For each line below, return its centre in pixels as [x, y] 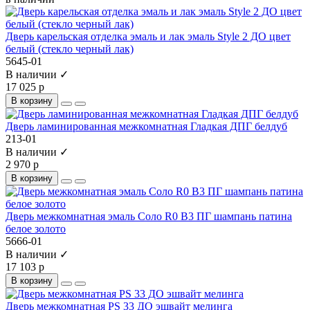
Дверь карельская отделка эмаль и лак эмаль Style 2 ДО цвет [148, 36]
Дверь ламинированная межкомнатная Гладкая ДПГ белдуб [146, 126]
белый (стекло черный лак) [70, 48]
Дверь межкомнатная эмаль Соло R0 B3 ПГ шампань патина [149, 216]
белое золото [36, 228]
